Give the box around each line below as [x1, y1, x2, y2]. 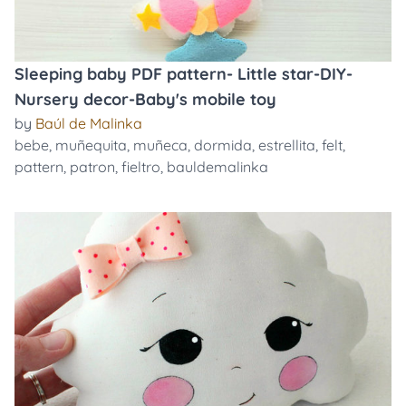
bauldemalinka [167, 158, 268, 176]
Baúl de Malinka [35, 114, 142, 132]
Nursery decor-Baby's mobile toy [14, 89, 276, 110]
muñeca [133, 136, 188, 154]
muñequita [55, 136, 127, 154]
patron [70, 158, 115, 176]
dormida [194, 136, 252, 154]
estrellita [258, 136, 315, 154]
